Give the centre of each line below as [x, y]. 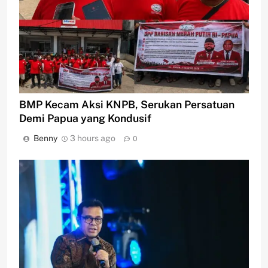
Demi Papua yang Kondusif [85, 118]
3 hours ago [93, 138]
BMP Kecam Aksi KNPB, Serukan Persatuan [127, 105]
